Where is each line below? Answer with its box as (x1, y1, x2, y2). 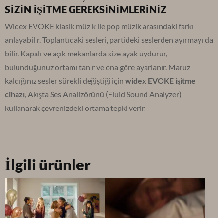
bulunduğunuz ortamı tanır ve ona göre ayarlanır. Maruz (5, 62, 190, 72)
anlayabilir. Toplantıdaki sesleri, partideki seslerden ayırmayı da (5, 35, 213, 45)
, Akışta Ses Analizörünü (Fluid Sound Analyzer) (25, 90, 182, 99)
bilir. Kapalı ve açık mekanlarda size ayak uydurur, (5, 49, 167, 58)
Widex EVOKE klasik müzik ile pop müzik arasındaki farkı (5, 21, 194, 31)
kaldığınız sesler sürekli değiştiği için (5, 76, 125, 86)
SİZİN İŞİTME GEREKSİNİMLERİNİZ (5, 3, 166, 16)
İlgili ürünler (5, 155, 91, 174)
